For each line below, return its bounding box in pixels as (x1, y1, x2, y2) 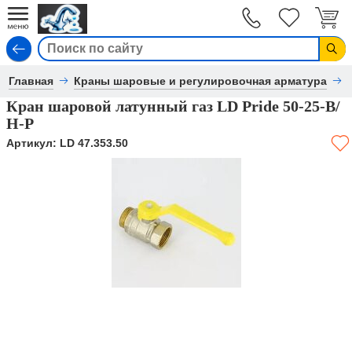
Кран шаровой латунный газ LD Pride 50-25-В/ (6, 97, 340, 115)
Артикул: (6, 137, 60, 149)
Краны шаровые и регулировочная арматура (74, 75, 328, 87)
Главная (9, 75, 54, 87)
